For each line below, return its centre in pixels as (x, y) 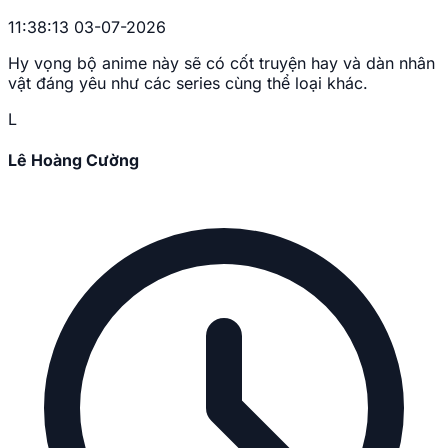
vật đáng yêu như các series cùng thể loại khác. (188, 82)
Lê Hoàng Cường (73, 160)
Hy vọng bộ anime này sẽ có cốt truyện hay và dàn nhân (221, 62)
